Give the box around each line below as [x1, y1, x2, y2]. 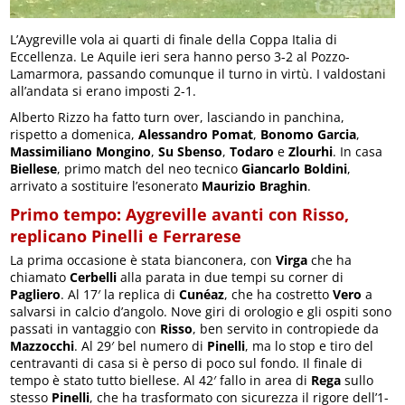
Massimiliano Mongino [10, 143, 152, 161]
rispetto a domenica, [10, 126, 139, 144]
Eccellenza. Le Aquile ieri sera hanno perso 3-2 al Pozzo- [10, 48, 351, 66]
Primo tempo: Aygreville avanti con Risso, [10, 203, 350, 226]
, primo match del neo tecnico [57, 160, 242, 178]
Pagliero [10, 286, 61, 304]
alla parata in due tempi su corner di [117, 268, 344, 287]
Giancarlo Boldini [241, 160, 348, 178]
